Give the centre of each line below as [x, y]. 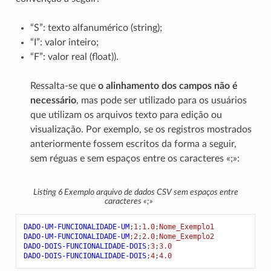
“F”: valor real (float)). [74, 57]
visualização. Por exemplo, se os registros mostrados [141, 129]
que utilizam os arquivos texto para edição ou [126, 115]
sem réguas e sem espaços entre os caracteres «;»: [135, 158]
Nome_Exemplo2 [186, 237]
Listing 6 [48, 192]
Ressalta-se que [64, 86]
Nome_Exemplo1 [186, 227]
